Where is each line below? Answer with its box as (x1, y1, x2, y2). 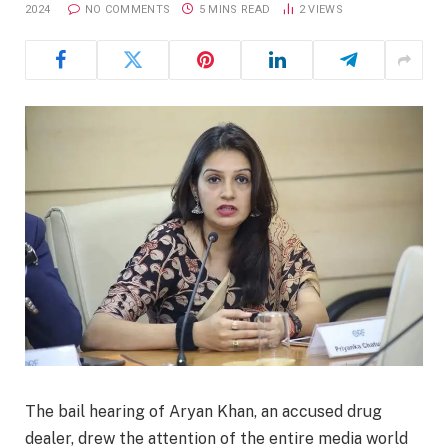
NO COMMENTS (84, 3, 171, 16)
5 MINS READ (198, 3, 271, 16)
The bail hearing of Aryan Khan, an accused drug (25, 402, 382, 422)
